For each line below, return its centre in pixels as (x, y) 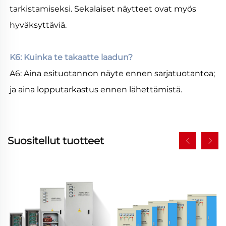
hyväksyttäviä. (39, 25)
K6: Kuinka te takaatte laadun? (72, 58)
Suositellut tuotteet (56, 141)
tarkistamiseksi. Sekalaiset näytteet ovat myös (103, 9)
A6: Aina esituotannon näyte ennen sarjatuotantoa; (112, 74)
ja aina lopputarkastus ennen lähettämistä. (97, 90)
